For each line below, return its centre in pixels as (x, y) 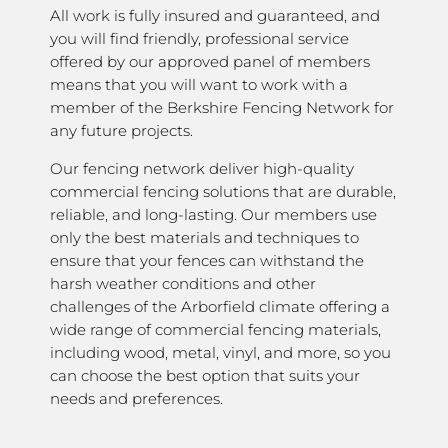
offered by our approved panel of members (210, 62)
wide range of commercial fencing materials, (215, 330)
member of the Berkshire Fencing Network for (222, 108)
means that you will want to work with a (199, 85)
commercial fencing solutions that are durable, (223, 192)
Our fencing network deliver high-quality (202, 169)
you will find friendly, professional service (199, 39)
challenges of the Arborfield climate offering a (220, 307)
